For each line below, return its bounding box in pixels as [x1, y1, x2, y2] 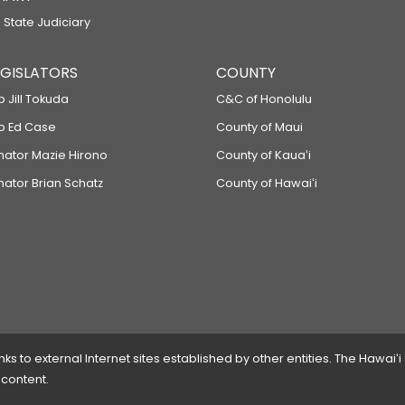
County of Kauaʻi [216, 147, 311, 163]
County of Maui [216, 119, 303, 135]
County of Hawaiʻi [216, 175, 317, 191]
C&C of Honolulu [216, 91, 312, 107]
